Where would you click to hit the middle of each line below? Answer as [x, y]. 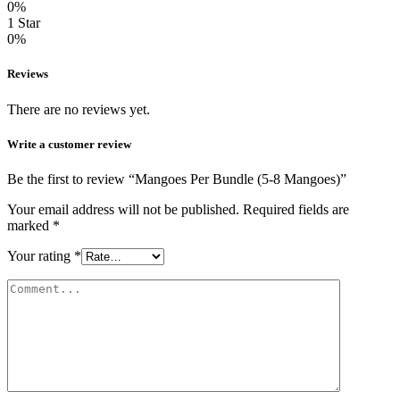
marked [30, 225]
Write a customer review [69, 144]
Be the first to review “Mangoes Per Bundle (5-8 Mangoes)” [177, 179]
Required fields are [296, 209]
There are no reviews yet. [79, 109]
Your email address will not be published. [123, 209]
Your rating [41, 255]
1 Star [24, 23]
